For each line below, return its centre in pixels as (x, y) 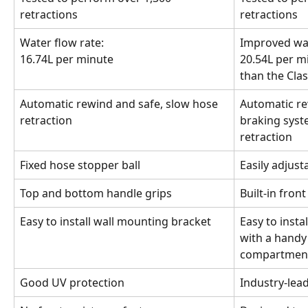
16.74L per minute (67, 59)
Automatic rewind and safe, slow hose (120, 104)
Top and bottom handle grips (96, 193)
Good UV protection (72, 283)
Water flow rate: (62, 43)
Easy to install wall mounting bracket (115, 221)
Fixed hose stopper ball (80, 165)
